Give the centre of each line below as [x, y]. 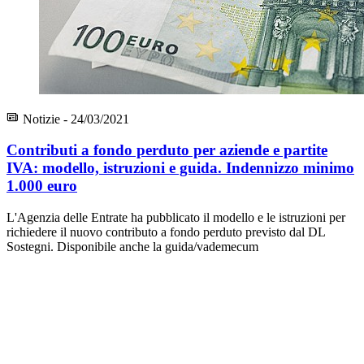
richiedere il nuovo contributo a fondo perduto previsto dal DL [166, 232]
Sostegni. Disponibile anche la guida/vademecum [132, 247]
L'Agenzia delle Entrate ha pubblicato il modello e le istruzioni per [176, 217]
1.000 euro [42, 186]
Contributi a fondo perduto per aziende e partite [167, 150]
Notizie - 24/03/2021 [74, 119]
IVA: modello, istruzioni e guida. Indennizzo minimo [180, 168]
